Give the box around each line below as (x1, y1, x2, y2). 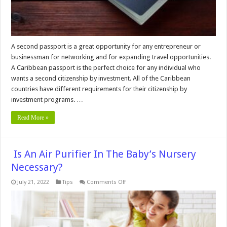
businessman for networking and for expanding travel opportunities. (11, 53, 211, 61)
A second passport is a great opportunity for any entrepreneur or (11, 42, 201, 50)
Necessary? (11, 161, 63, 173)
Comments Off (87, 178, 126, 185)
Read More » (17, 113, 49, 121)
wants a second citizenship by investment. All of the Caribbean (11, 74, 191, 82)
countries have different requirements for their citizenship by (11, 85, 187, 93)
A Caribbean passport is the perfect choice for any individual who (11, 63, 201, 71)
